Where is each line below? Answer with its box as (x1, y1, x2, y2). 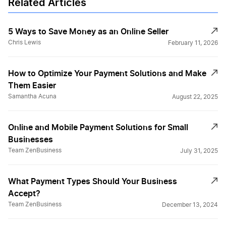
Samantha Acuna (8, 93, 56, 99)
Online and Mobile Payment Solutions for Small (8, 122, 188, 132)
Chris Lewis (8, 39, 41, 45)
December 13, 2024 (162, 201, 218, 208)
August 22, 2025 (172, 93, 218, 100)
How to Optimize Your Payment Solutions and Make (8, 68, 206, 78)
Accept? (8, 188, 40, 198)
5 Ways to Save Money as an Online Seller (8, 26, 168, 36)
